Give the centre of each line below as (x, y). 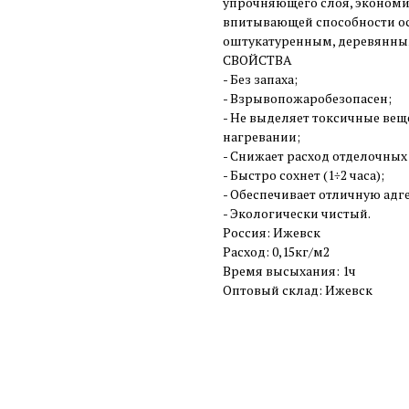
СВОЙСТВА (257, 60)
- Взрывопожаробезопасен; (307, 98)
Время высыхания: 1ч (289, 271)
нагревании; (262, 136)
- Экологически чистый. (297, 213)
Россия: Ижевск (272, 232)
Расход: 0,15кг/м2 (276, 252)
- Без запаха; (260, 79)
